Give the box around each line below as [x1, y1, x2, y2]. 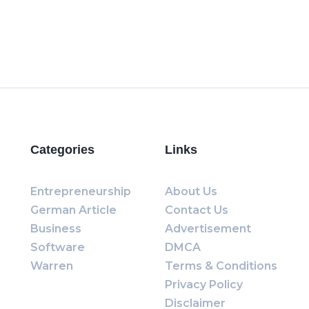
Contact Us [165, 203, 228, 217]
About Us [165, 185, 217, 198]
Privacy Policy [165, 278, 243, 291]
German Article [30, 203, 117, 217]
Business [30, 222, 81, 235]
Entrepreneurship [30, 185, 131, 198]
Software [30, 241, 85, 254]
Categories [30, 143, 94, 157]
